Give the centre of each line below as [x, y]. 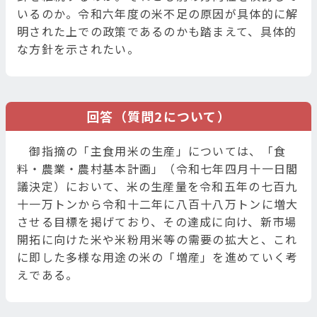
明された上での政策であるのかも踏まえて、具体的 [157, 31]
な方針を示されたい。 [78, 49]
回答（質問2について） [158, 116]
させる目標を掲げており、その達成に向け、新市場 [157, 222]
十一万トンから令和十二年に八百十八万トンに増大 [158, 204]
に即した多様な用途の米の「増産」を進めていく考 [158, 257]
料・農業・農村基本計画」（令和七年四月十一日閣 [158, 169]
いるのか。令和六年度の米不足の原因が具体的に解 [158, 14]
